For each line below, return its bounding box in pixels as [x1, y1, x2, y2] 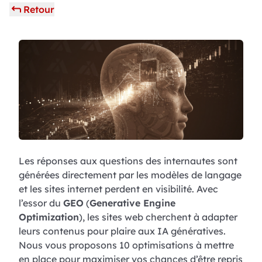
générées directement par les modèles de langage [19, 169, 242, 181]
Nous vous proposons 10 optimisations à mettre [19, 239, 234, 251]
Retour [23, 4, 54, 15]
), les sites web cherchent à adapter [79, 211, 237, 223]
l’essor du [19, 197, 63, 209]
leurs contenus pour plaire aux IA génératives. [19, 225, 226, 237]
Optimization [19, 211, 79, 223]
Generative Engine [89, 197, 175, 209]
